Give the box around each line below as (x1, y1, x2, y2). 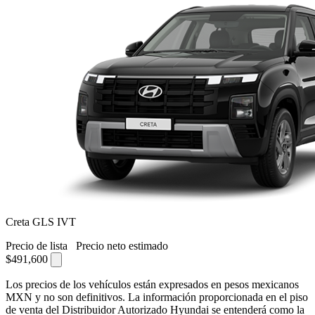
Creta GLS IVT (6, 215, 76, 228)
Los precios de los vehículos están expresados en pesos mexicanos (6, 278, 299, 290)
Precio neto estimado (76, 239, 168, 252)
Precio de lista (6, 239, 70, 252)
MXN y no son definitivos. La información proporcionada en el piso (6, 290, 308, 303)
